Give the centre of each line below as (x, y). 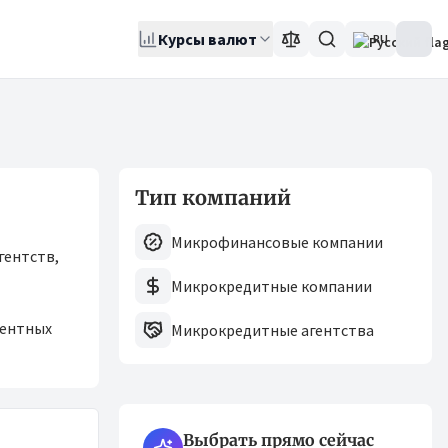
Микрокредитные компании (271, 286)
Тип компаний (213, 197)
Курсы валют (207, 39)
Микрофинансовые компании (277, 242)
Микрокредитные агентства (272, 330)
